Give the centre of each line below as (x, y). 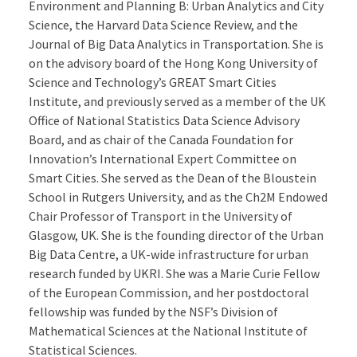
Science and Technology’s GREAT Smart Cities (152, 82)
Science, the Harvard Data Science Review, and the (163, 25)
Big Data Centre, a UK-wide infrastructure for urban (168, 255)
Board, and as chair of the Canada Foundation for (161, 140)
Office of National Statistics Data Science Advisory (164, 121)
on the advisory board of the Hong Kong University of (173, 63)
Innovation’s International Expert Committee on (162, 159)
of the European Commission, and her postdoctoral (169, 293)
